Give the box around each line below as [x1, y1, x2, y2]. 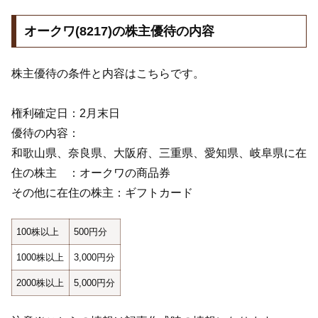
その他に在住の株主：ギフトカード [11, 186, 193, 199]
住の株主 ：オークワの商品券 [11, 166, 170, 179]
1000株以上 [16, 251, 65, 263]
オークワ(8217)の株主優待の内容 [23, 24, 214, 39]
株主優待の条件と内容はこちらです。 [11, 67, 204, 79]
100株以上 [16, 226, 60, 237]
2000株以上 [16, 277, 65, 288]
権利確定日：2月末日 [11, 106, 120, 119]
